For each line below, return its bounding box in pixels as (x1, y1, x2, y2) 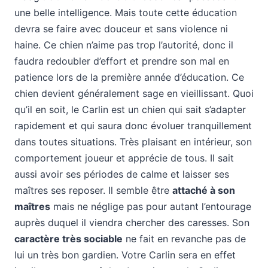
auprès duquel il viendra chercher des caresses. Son (14, 216, 249, 229)
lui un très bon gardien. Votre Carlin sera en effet (14, 248, 236, 261)
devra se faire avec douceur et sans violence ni (14, 22, 228, 35)
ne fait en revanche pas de (123, 232, 246, 245)
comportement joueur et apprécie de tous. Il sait (14, 151, 234, 164)
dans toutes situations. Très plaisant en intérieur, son (14, 135, 252, 148)
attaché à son (172, 184, 235, 196)
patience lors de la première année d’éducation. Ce (14, 71, 244, 83)
